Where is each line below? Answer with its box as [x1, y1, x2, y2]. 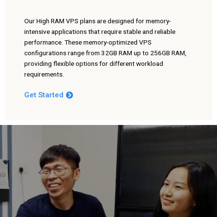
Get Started [24, 90, 63, 99]
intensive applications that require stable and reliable [24, 27, 175, 35]
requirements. [24, 70, 64, 78]
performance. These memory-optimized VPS [24, 38, 152, 46]
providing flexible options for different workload [24, 59, 163, 67]
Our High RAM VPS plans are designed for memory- [24, 16, 171, 25]
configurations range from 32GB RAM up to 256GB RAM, [24, 48, 186, 57]
